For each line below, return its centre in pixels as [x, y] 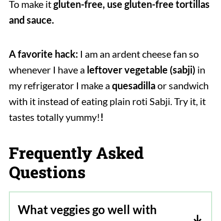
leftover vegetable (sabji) [141, 70]
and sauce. [31, 20]
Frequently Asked [76, 153]
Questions [47, 172]
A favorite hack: [43, 54]
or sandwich [182, 86]
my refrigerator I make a [60, 86]
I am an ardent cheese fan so [138, 54]
